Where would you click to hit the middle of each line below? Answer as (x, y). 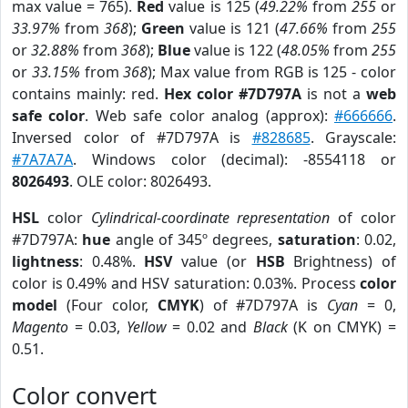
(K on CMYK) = (342, 327)
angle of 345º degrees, (194, 240)
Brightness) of (341, 261)
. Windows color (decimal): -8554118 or (235, 159)
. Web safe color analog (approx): (210, 116)
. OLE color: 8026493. (140, 181)
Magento (40, 327)
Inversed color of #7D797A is (132, 138)
